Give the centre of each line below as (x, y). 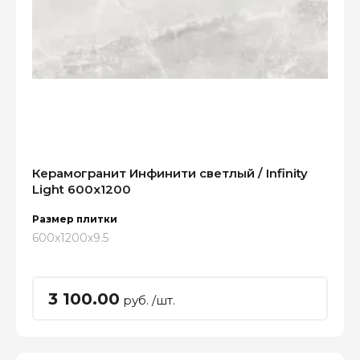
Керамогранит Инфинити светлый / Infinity (170, 173)
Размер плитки (75, 219)
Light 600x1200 (82, 189)
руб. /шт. (147, 300)
